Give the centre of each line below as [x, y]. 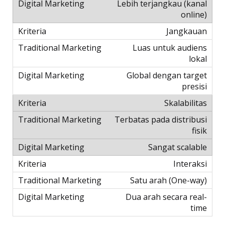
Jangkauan [187, 31]
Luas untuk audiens [170, 48]
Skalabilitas [186, 103]
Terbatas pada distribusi [161, 120]
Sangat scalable [178, 147]
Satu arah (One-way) [168, 181]
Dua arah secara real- [166, 197]
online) [194, 15]
